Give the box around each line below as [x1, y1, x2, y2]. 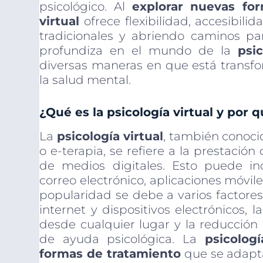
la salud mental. [39, 73, 131, 87]
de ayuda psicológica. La [39, 232, 205, 247]
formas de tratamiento [39, 247, 181, 261]
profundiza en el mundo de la [39, 43, 238, 58]
